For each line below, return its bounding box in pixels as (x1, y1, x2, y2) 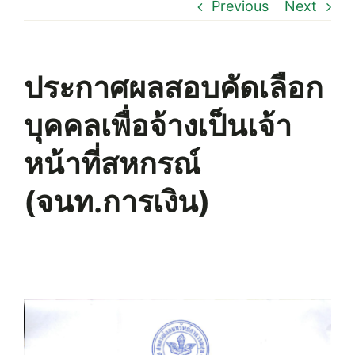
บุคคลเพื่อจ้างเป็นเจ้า (24, 107, 292, 143)
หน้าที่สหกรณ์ (24, 145, 200, 181)
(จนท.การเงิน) (24, 183, 210, 219)
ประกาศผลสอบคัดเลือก (24, 69, 323, 105)
